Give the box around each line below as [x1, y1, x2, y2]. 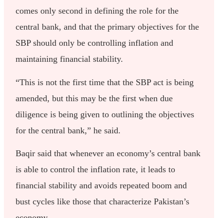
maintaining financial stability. [16, 54, 124, 64]
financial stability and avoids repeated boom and [16, 181, 187, 191]
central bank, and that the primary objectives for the [16, 22, 200, 32]
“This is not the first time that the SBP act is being [16, 77, 194, 87]
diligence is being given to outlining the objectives [16, 109, 195, 119]
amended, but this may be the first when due [16, 93, 173, 103]
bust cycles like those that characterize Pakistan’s [16, 197, 190, 207]
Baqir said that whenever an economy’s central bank [16, 148, 201, 159]
